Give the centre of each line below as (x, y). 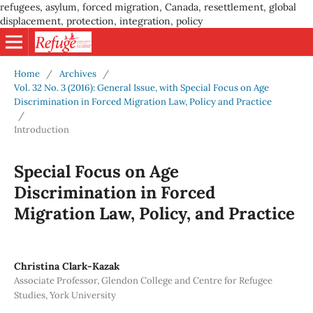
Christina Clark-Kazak (66, 266)
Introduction (41, 129)
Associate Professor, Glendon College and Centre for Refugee (143, 280)
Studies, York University (65, 295)
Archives (78, 73)
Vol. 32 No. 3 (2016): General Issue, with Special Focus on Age (141, 87)
